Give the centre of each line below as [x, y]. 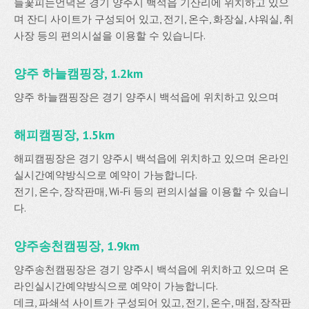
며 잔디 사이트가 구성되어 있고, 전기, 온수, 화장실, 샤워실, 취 [154, 19]
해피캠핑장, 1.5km [64, 135]
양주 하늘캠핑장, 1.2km [78, 73]
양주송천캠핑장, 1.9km [77, 246]
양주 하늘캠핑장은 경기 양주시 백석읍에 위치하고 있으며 [146, 97]
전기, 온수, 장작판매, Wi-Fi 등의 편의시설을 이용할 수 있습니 [151, 191]
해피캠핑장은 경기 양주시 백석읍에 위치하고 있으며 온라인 [151, 158]
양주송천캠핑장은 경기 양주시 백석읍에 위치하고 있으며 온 [151, 269]
